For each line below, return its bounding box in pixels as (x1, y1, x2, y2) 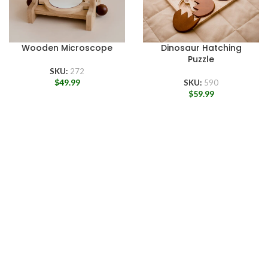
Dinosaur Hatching (160, 42, 242, 54)
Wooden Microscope (22, 42, 112, 54)
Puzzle (188, 53, 214, 66)
